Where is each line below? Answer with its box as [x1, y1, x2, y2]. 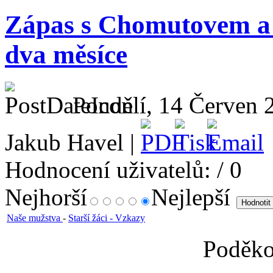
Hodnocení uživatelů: [5, 156, 211, 183]
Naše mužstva [7, 212, 63, 223]
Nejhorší [5, 183, 87, 210]
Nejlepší [151, 183, 236, 210]
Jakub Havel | [5, 129, 141, 155]
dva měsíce [5, 40, 127, 69]
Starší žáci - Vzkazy [68, 212, 145, 223]
